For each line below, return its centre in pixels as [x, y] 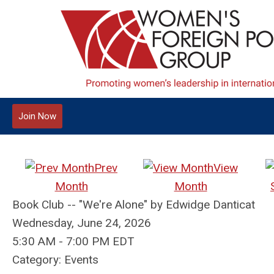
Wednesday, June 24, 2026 [82, 223]
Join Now [37, 116]
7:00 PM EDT [100, 241]
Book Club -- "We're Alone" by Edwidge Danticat [134, 205]
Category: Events [55, 260]
